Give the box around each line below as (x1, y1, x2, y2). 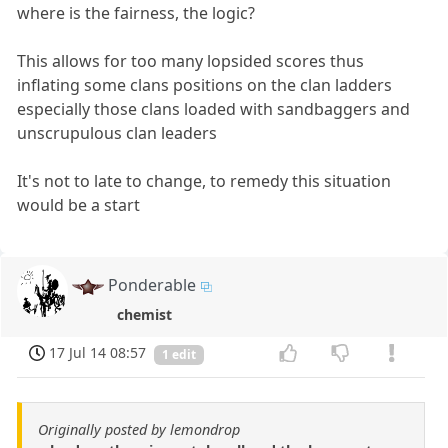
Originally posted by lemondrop (38, 420, 240, 440)
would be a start (17, 194, 141, 217)
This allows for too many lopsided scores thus (17, 50, 365, 73)
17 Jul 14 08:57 (49, 343, 147, 363)
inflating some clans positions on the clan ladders (17, 74, 393, 97)
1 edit (162, 346, 196, 364)
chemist (117, 305, 173, 325)
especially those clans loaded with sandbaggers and (17, 98, 411, 121)
